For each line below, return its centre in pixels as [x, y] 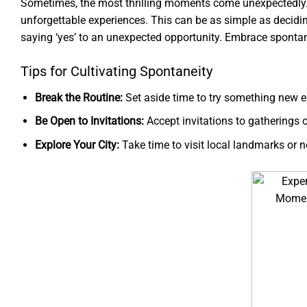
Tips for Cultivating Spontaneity [116, 71]
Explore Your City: [77, 145]
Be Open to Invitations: [89, 121]
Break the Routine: [79, 97]
